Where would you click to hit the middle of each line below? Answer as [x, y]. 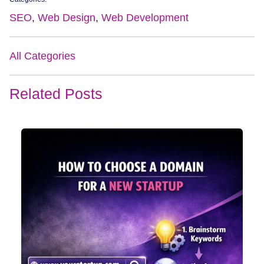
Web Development [145, 18]
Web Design [67, 18]
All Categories [42, 56]
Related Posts [56, 94]
